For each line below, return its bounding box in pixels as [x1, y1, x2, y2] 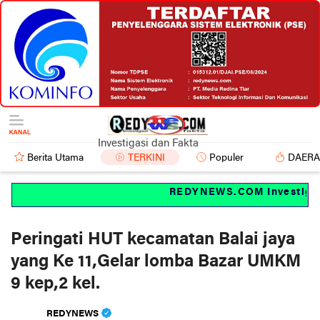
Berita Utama [27, 152, 84, 164]
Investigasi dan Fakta [98, 137, 199, 149]
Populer [209, 152, 244, 164]
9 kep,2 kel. [11, 274, 100, 293]
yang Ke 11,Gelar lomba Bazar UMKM [11, 252, 301, 271]
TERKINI [128, 152, 165, 164]
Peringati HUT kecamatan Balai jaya [11, 230, 295, 249]
